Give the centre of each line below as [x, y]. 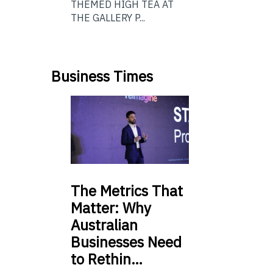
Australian [104, 225]
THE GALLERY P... [108, 17]
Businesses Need [126, 242]
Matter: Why [111, 208]
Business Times [102, 76]
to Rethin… [107, 259]
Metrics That [140, 191]
